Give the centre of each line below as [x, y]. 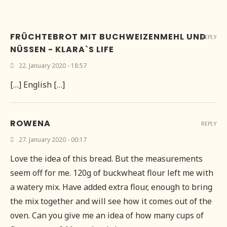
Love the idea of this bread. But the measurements [106, 159]
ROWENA [30, 124]
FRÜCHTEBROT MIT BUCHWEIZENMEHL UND [108, 37]
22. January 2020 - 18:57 [53, 66]
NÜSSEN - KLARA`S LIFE [62, 50]
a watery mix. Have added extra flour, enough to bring [111, 187]
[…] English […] [37, 85]
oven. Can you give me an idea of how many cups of [107, 216]
